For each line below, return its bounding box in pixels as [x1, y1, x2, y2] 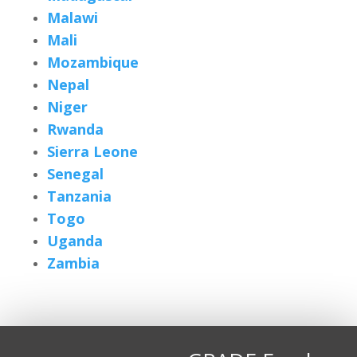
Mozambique [46, 53, 139, 73]
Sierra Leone [46, 142, 138, 162]
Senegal [46, 164, 104, 184]
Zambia [46, 253, 100, 273]
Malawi [46, 8, 98, 28]
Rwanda [46, 120, 104, 139]
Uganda [46, 231, 103, 251]
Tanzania [46, 186, 112, 206]
